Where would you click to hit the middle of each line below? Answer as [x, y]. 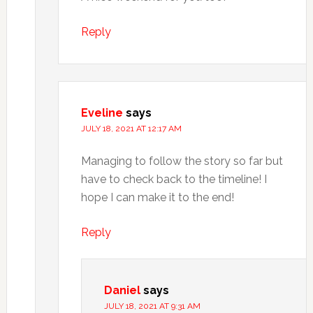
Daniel [122, 290]
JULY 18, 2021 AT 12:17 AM [131, 129]
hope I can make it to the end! [157, 197]
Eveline [102, 113]
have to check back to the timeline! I [174, 179]
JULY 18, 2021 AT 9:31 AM [152, 306]
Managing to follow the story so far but [182, 161]
